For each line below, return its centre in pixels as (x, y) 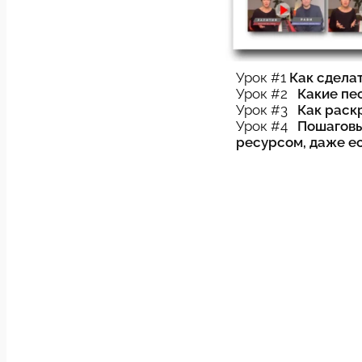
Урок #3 (267, 110)
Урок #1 (263, 78)
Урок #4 (267, 126)
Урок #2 (267, 94)
